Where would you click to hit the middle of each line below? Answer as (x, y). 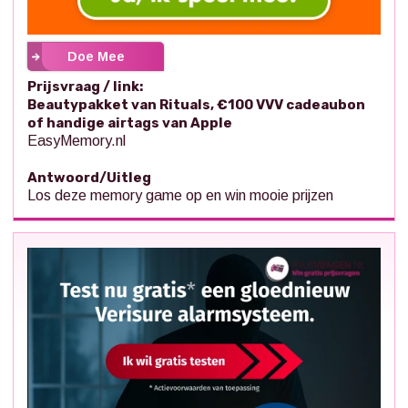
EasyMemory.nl (76, 141)
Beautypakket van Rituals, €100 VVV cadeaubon (196, 105)
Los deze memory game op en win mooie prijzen (180, 196)
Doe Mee (96, 57)
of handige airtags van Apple (130, 123)
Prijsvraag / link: (85, 87)
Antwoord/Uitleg (89, 178)
